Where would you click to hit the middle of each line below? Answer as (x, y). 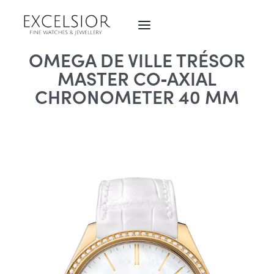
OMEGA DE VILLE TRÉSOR (137, 59)
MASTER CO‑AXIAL (137, 78)
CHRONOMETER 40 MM (137, 96)
